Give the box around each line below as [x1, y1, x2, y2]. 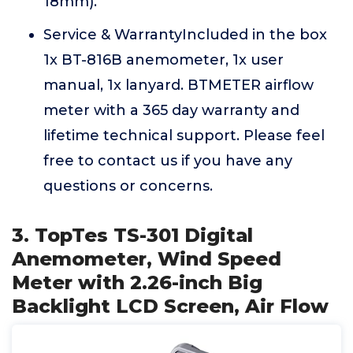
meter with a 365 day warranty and [43, 102, 299, 119]
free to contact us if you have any [43, 152, 292, 169]
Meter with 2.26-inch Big [12, 271, 262, 294]
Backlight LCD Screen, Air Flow [12, 295, 329, 318]
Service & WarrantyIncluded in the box [43, 26, 327, 43]
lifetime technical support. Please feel [43, 127, 325, 144]
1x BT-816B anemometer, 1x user [43, 51, 284, 69]
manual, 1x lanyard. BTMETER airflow [43, 76, 314, 94]
